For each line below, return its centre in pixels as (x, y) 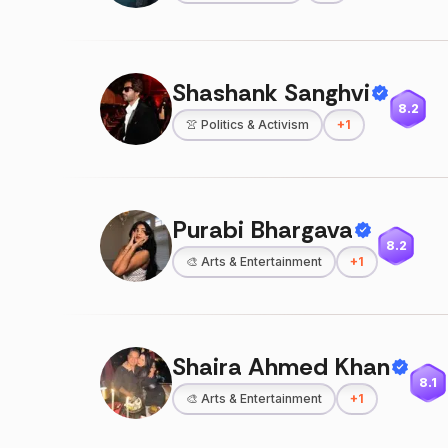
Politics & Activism (255, 124)
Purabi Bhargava (262, 229)
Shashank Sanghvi (271, 92)
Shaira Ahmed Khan (281, 366)
